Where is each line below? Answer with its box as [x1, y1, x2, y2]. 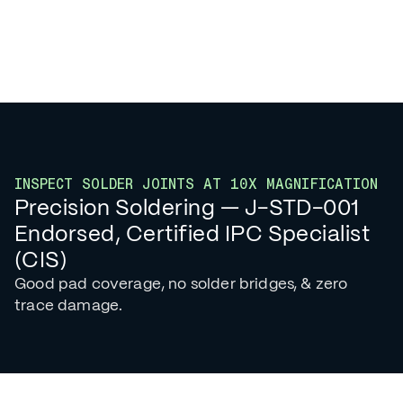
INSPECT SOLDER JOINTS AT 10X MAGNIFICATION [14, 175, 378, 193]
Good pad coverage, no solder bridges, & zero [14, 273, 348, 293]
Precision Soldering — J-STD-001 [14, 193, 360, 221]
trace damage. [14, 295, 123, 315]
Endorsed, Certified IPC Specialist [14, 219, 371, 247]
